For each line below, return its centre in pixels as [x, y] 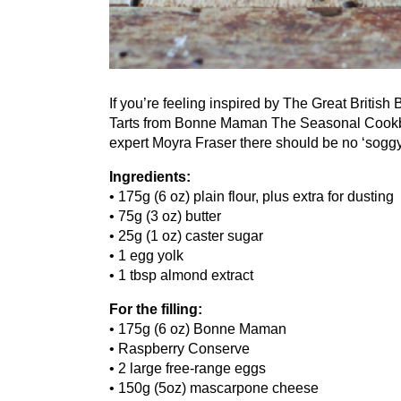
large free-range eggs [196, 369]
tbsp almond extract [190, 276]
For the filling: [156, 310]
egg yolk [155, 256]
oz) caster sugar [211, 236]
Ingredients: [150, 177]
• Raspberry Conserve [179, 349]
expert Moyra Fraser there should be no [235, 143]
